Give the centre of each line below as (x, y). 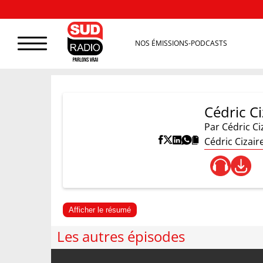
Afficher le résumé (100, 210)
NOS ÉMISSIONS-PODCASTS (181, 43)
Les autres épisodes (121, 236)
